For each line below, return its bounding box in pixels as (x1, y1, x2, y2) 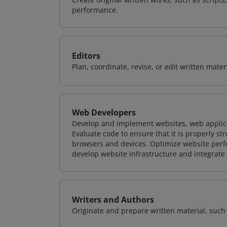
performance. (72, 5, 118, 15)
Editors (72, 50, 100, 61)
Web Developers (72, 107, 136, 118)
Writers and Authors (72, 194, 154, 205)
